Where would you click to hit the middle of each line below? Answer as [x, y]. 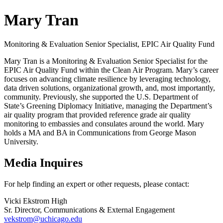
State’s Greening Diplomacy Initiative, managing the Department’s [108, 106]
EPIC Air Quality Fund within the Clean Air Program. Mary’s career [111, 70]
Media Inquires [43, 163]
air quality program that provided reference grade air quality [97, 115]
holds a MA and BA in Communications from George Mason [100, 133]
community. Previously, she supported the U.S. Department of [101, 97]
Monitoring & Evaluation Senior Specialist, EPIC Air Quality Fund [109, 44]
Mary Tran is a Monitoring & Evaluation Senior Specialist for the [106, 61]
